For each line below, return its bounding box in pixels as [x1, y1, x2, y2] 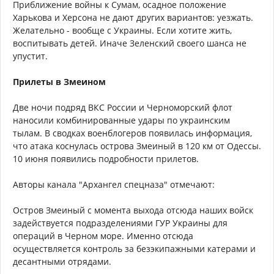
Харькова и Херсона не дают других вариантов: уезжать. [13, 11, 253, 23]
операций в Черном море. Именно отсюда [13, 229, 193, 242]
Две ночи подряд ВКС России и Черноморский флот [13, 101, 232, 113]
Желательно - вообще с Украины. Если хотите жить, [13, 24, 232, 36]
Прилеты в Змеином [13, 75, 106, 87]
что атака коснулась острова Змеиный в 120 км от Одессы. [13, 139, 261, 152]
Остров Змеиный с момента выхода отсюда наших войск [13, 204, 253, 216]
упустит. [13, 50, 48, 62]
